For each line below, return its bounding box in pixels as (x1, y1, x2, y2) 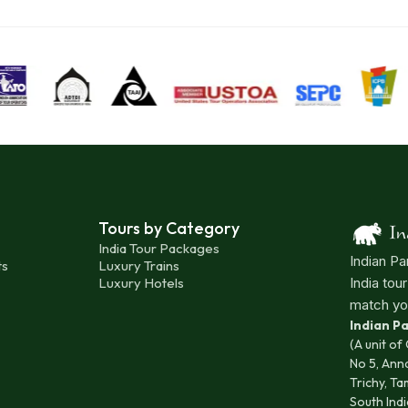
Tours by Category (97, 218, 240, 239)
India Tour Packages (97, 240, 219, 257)
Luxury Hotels (97, 274, 184, 291)
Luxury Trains (97, 257, 179, 274)
